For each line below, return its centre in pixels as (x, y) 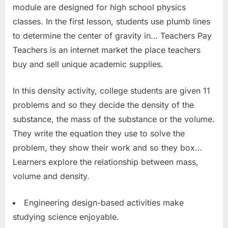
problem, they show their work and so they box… (107, 147)
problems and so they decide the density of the (103, 105)
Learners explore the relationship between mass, (106, 162)
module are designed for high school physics (99, 7)
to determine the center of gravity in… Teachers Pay (112, 35)
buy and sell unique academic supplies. (88, 64)
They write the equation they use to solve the (99, 133)
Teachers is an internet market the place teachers (107, 50)
